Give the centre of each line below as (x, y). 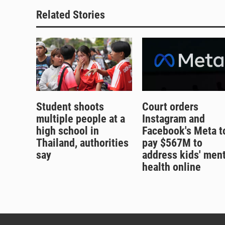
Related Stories (71, 15)
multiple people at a (81, 119)
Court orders (170, 107)
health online (171, 167)
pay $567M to (172, 143)
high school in (68, 131)
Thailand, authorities (82, 143)
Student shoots (70, 107)
